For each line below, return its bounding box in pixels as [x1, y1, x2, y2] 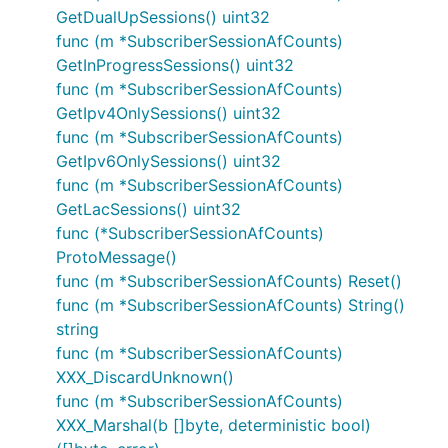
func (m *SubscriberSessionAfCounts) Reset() [56, 271, 402, 291]
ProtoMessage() [56, 247, 177, 267]
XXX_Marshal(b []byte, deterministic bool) [56, 415, 371, 435]
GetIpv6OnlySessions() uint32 [56, 151, 281, 171]
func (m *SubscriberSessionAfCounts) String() [56, 295, 405, 315]
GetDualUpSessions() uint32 [56, 7, 270, 27]
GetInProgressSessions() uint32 [56, 55, 294, 75]
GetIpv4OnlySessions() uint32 [56, 103, 281, 123]
